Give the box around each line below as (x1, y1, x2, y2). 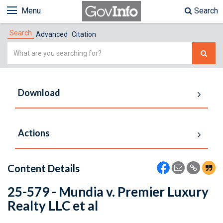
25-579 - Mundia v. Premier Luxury (7, 184, 209, 200)
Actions (18, 127, 50, 138)
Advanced (36, 30, 68, 38)
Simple (7, 43, 32, 53)
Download (18, 87, 60, 98)
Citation (72, 30, 96, 38)
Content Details (7, 162, 80, 174)
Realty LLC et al (7, 198, 98, 214)
